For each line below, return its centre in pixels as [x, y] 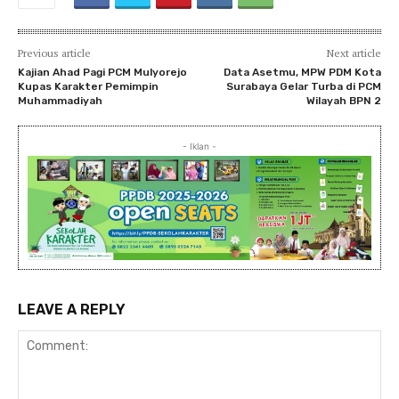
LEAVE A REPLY [72, 309]
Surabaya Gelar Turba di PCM [303, 86]
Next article [354, 53]
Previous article [54, 53]
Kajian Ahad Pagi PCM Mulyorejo [102, 72]
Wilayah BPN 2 [343, 100]
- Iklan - [199, 146]
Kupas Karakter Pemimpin [88, 86]
